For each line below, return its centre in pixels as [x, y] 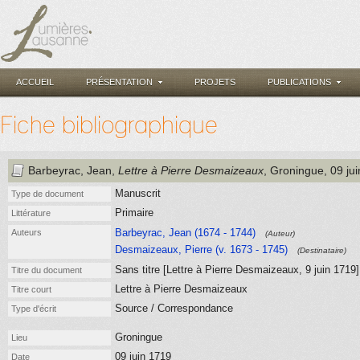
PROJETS [215, 82]
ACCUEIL [35, 82]
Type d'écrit [34, 309]
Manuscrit [138, 193]
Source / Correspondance [174, 308]
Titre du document [47, 270]
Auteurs [27, 232]
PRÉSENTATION [119, 82]
